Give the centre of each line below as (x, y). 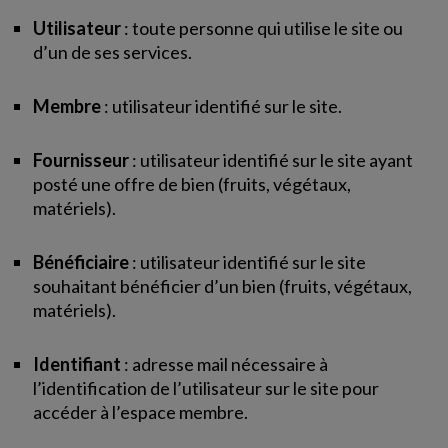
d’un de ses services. (113, 52)
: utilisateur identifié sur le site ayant (271, 160)
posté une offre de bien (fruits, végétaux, (192, 184)
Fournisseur (81, 160)
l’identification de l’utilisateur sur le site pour (206, 388)
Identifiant (79, 364)
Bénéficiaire (81, 262)
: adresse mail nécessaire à (226, 364)
